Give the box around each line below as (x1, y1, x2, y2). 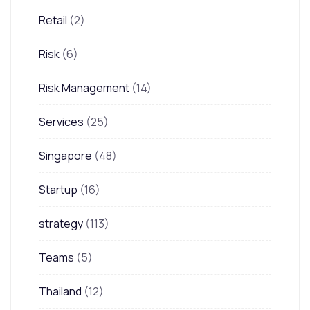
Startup (39, 181, 77, 197)
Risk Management (39, 80, 129, 95)
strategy (39, 215, 83, 231)
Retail (39, 12, 67, 28)
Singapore (39, 147, 92, 163)
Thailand (39, 283, 82, 299)
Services (39, 113, 84, 129)
